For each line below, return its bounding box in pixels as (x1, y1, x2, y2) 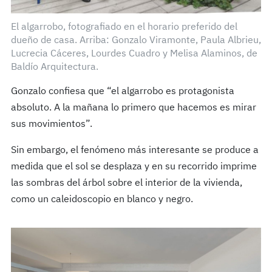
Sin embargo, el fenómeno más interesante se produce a (10, 145, 259, 155)
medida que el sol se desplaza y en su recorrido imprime (10, 161, 257, 172)
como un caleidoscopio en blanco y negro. (10, 194, 193, 205)
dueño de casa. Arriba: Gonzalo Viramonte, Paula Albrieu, (10, 35, 261, 46)
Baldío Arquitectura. (10, 62, 98, 72)
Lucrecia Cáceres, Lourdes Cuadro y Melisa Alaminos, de (10, 49, 257, 59)
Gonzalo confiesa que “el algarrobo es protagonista (10, 86, 234, 97)
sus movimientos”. (10, 119, 92, 129)
